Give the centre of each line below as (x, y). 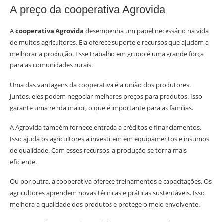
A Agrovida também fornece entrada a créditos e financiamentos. (106, 128)
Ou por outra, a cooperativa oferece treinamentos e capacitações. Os (111, 182)
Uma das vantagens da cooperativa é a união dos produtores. (100, 85)
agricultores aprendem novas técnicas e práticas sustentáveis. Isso (107, 193)
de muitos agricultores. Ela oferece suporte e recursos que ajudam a (109, 42)
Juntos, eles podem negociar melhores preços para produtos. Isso (106, 96)
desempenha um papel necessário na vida (146, 31)
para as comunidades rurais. (51, 65)
